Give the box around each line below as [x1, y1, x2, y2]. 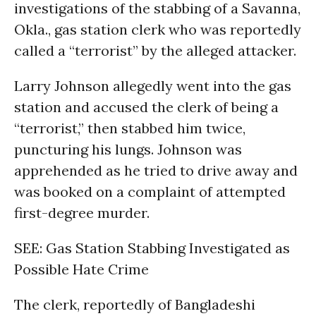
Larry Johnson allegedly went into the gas [14, 77, 291, 95]
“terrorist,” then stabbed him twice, [14, 119, 245, 137]
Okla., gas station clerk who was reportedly [14, 20, 301, 38]
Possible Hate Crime [14, 260, 149, 278]
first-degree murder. [14, 204, 150, 221]
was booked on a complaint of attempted [14, 183, 286, 200]
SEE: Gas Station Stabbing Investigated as [14, 239, 290, 257]
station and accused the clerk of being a [14, 98, 279, 116]
